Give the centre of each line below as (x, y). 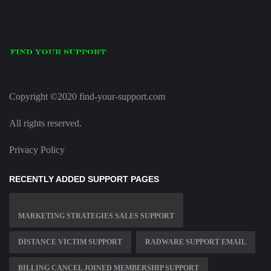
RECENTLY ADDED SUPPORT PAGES (84, 179)
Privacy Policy (37, 150)
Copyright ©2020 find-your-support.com (87, 97)
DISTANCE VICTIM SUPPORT (70, 242)
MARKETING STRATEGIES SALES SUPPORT (96, 216)
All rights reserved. (45, 123)
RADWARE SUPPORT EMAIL (196, 242)
